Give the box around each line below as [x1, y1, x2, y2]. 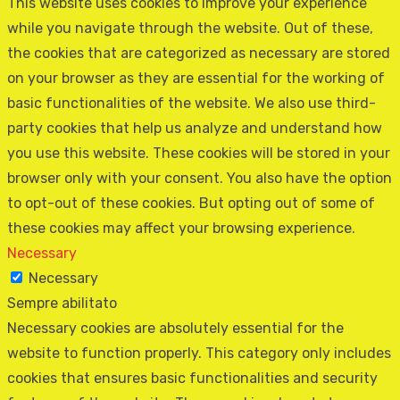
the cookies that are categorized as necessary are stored [7, 44, 390, 62]
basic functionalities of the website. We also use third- [7, 94, 376, 112]
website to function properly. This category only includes [7, 344, 391, 362]
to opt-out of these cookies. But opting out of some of [7, 194, 375, 212]
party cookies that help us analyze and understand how [7, 119, 382, 137]
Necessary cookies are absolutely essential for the [7, 319, 344, 337]
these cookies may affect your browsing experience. [7, 219, 355, 237]
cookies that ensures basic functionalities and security [7, 369, 378, 387]
